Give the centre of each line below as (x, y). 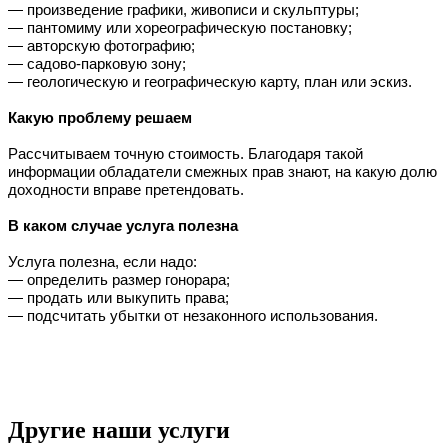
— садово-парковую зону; (97, 63)
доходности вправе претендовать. (126, 189)
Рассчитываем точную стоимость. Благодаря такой (185, 153)
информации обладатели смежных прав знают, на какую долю (222, 171)
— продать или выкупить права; (118, 297)
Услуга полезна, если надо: (102, 261)
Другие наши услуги (119, 429)
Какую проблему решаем (100, 117)
